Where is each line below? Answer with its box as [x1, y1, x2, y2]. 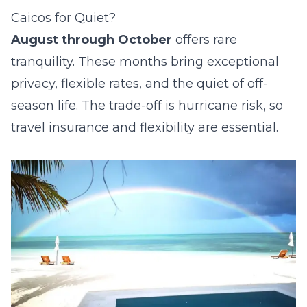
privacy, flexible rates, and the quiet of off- [11, 76, 268, 91]
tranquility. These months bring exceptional [11, 54, 279, 69]
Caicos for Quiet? [11, 10, 116, 25]
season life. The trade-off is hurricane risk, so [11, 98, 283, 113]
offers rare [172, 32, 237, 47]
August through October [11, 32, 172, 47]
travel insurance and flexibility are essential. [11, 120, 278, 135]
